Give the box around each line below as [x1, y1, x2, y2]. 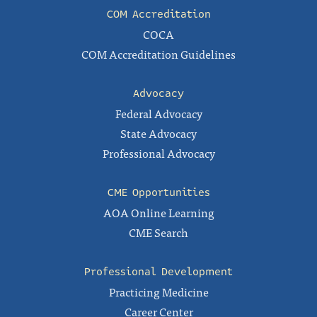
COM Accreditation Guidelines [81, 45, 236, 63]
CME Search [129, 223, 188, 241]
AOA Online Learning [103, 203, 214, 221]
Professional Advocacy [102, 144, 215, 162]
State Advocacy [120, 124, 197, 142]
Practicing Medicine [108, 282, 209, 301]
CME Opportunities [107, 185, 210, 200]
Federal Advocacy [115, 104, 202, 122]
